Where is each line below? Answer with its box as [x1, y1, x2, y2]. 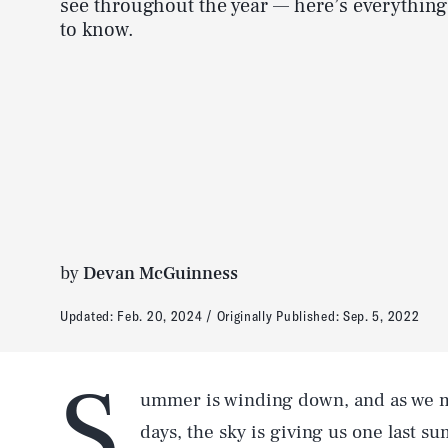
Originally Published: [216, 306, 343, 325]
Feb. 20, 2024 [117, 306, 203, 325]
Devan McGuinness [83, 261, 238, 285]
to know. [60, 17, 134, 44]
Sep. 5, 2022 [342, 306, 420, 325]
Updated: [60, 306, 118, 325]
